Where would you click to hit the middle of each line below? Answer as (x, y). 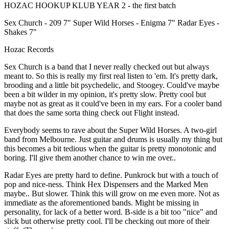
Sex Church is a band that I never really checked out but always (107, 66)
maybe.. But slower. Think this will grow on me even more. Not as (112, 193)
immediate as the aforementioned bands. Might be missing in (101, 202)
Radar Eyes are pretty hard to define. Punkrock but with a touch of (111, 175)
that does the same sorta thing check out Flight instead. (92, 112)
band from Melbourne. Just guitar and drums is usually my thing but (113, 139)
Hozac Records (29, 49)
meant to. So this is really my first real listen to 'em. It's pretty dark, (111, 76)
